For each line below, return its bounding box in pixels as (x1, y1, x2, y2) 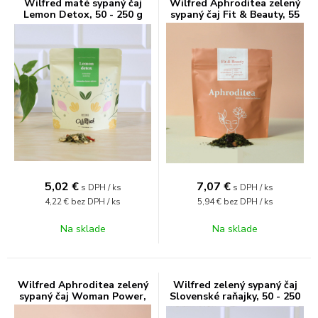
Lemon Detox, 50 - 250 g (23, 7, 143, 21)
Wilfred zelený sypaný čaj (172, 278, 297, 292)
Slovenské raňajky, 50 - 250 (170, 289, 300, 303)
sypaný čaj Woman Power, (19, 289, 146, 303)
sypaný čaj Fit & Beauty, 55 (170, 7, 300, 21)
